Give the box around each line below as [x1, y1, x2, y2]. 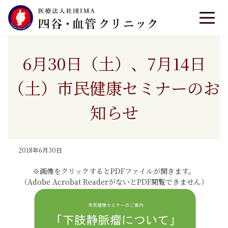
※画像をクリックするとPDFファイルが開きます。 [33, 166, 195, 177]
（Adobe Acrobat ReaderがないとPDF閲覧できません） [20, 177, 208, 187]
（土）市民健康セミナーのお [8, 76, 220, 99]
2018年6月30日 [18, 146, 62, 154]
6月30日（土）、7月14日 [22, 51, 206, 75]
